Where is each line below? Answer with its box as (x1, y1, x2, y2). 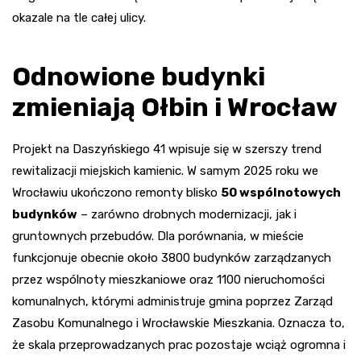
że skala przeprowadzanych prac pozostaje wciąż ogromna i (12, 337, 346, 352)
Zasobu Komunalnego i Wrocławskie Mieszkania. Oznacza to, (12, 315, 345, 330)
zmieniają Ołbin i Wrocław (12, 91, 338, 122)
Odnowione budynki (12, 60, 265, 92)
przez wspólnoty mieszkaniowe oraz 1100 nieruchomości (12, 272, 325, 287)
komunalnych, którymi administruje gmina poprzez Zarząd (12, 293, 333, 309)
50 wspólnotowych (221, 185, 341, 200)
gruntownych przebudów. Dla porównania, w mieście (12, 228, 304, 243)
